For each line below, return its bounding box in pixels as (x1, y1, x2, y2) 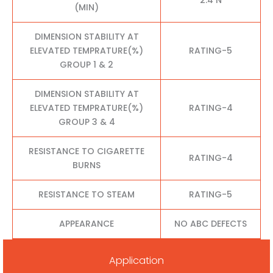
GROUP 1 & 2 (60, 58, 113, 71)
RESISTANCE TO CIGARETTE (29, 144, 144, 157)
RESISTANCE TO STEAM (38, 188, 135, 200)
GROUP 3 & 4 (58, 115, 115, 128)
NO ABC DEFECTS (174, 217, 247, 230)
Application (109, 253, 164, 268)
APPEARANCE (59, 217, 114, 230)
